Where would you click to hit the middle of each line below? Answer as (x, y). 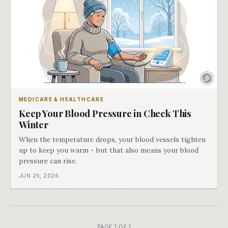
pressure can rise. (48, 161)
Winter (34, 125)
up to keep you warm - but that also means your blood (109, 150)
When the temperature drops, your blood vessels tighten (112, 140)
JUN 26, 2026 (39, 176)
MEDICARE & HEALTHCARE (62, 99)
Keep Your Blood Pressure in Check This (105, 113)
